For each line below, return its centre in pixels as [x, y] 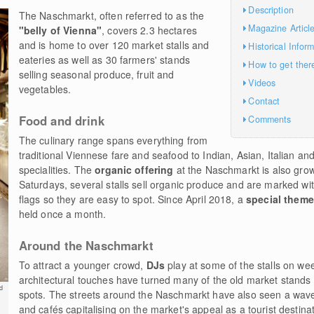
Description [271, 9]
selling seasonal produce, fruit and [96, 74]
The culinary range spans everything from [113, 140]
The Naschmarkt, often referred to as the [111, 15]
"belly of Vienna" [60, 30]
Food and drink [61, 121]
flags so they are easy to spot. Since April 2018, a [132, 199]
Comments [270, 119]
